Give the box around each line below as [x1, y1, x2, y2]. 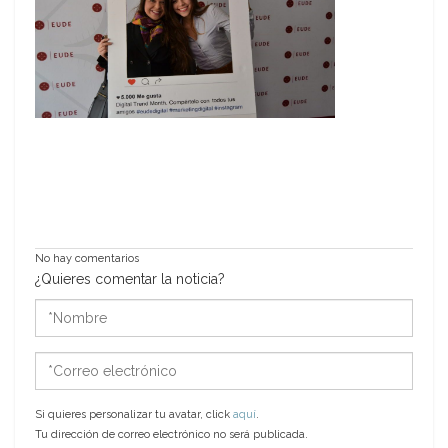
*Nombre [34, 300, 98, 316]
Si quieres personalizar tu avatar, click [35, 408, 233, 421]
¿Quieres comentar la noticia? [35, 271, 225, 287]
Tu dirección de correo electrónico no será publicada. [35, 428, 308, 441]
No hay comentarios [35, 252, 139, 265]
